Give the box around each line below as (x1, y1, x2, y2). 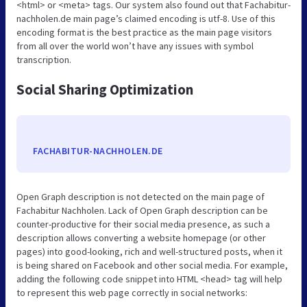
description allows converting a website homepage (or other (16, 231, 266, 244)
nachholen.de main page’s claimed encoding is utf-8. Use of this (16, 12, 275, 25)
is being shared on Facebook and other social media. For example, (16, 258, 288, 271)
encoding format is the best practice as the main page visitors (16, 25, 272, 38)
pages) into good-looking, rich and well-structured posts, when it (16, 245, 282, 258)
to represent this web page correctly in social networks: (16, 286, 247, 299)
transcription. (16, 53, 71, 66)
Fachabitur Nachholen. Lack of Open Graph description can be (16, 204, 268, 217)
